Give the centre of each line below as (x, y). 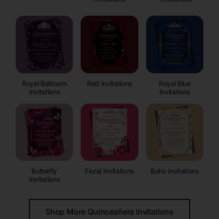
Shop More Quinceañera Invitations (109, 211)
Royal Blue (175, 83)
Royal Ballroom (44, 83)
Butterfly (44, 171)
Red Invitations (109, 83)
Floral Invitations (109, 171)
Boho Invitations (175, 171)
